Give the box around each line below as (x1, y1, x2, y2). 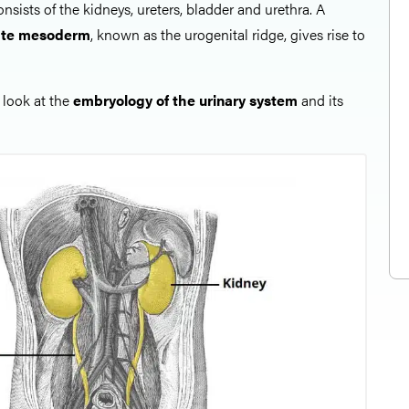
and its (298, 89, 343, 110)
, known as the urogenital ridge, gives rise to (90, 24, 365, 45)
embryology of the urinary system (69, 89, 298, 110)
